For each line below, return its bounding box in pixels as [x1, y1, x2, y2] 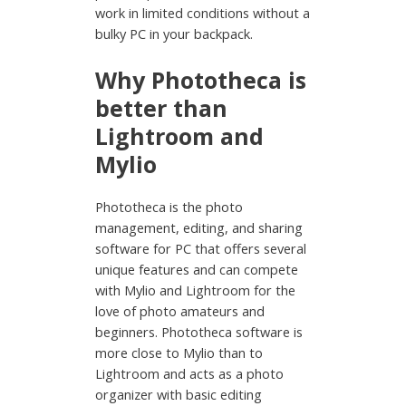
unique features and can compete [95, 259, 299, 278]
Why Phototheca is [95, 63, 307, 95]
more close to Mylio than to [95, 343, 264, 362]
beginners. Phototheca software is [95, 322, 304, 341]
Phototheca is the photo [95, 197, 244, 216]
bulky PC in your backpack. [95, 24, 254, 43]
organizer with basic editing [95, 384, 263, 403]
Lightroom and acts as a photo [95, 363, 285, 382]
